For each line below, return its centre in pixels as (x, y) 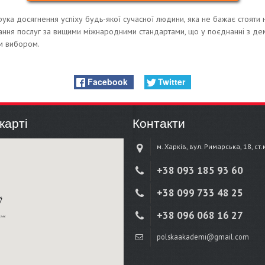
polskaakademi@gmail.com (203, 237)
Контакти (159, 124)
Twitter (172, 81)
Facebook (108, 81)
